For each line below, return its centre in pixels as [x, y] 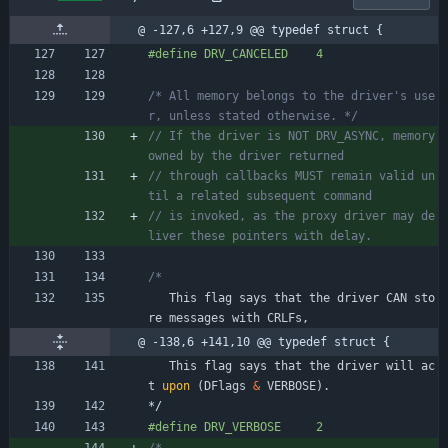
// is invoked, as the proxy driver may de [291, 215]
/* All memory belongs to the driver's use [291, 95]
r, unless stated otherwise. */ [253, 115]
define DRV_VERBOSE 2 [239, 426]
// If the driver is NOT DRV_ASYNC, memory [291, 135]
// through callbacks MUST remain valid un [291, 175]
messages [197, 317]
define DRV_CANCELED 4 [239, 53]
